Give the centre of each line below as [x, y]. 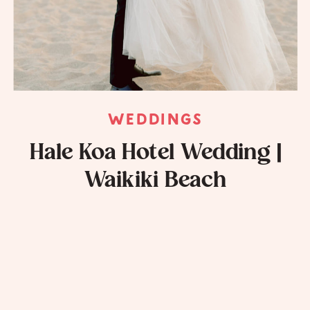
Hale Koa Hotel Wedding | [155, 153]
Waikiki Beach [155, 180]
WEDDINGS [156, 120]
